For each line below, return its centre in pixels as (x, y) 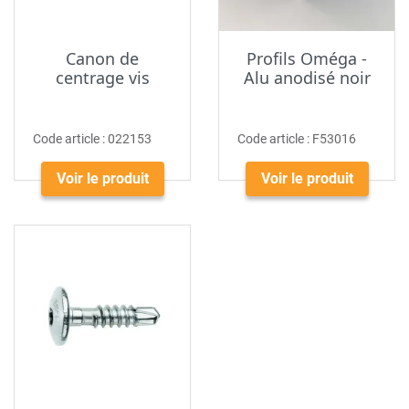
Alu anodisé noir (307, 78)
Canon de (102, 58)
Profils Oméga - (307, 58)
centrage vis (102, 78)
